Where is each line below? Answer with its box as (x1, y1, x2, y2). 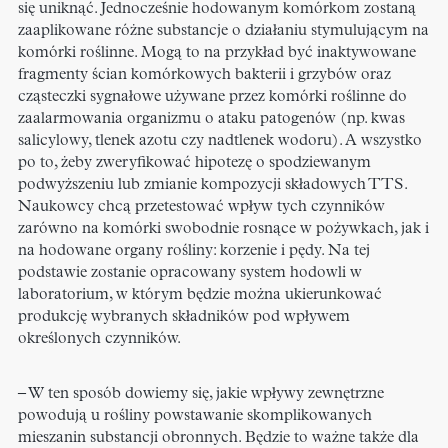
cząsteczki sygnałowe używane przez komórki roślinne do (18, 89, 407, 106)
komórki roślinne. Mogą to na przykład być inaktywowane (18, 45, 416, 62)
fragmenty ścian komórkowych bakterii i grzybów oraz (18, 67, 391, 84)
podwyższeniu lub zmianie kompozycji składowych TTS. (18, 177, 407, 194)
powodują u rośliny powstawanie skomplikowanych (18, 408, 372, 425)
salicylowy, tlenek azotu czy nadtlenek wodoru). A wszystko (18, 133, 422, 150)
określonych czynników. (18, 331, 181, 348)
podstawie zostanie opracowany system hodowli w (18, 265, 362, 282)
